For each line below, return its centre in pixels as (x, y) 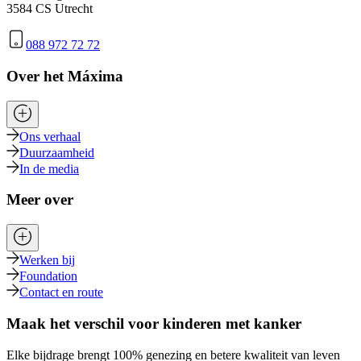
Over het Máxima (65, 76)
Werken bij (47, 260)
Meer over (40, 200)
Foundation (48, 276)
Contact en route (61, 293)
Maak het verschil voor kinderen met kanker (154, 323)
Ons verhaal (50, 136)
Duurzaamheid (57, 152)
